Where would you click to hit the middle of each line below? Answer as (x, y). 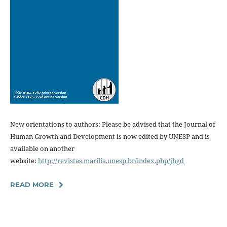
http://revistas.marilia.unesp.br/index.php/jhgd (111, 160)
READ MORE (32, 184)
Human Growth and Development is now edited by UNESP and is (110, 136)
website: (24, 160)
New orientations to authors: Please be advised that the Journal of (112, 124)
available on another (42, 148)
